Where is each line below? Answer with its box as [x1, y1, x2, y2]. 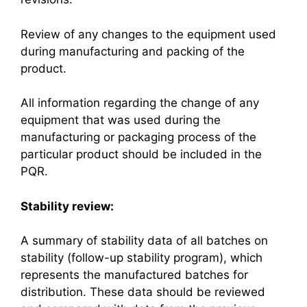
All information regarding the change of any [21, 96, 259, 110]
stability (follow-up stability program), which [21, 251, 262, 265]
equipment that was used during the [21, 113, 221, 127]
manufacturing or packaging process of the [21, 130, 256, 144]
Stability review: [21, 199, 114, 213]
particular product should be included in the [21, 147, 262, 161]
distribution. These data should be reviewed [21, 285, 265, 299]
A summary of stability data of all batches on [21, 234, 268, 247]
